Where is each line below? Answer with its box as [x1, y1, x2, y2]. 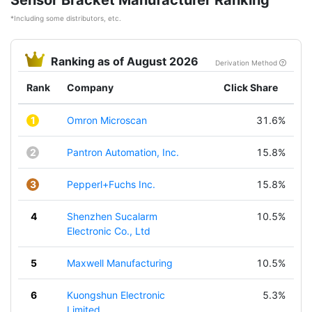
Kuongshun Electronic [67, 289, 165, 301]
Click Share [224, 81, 278, 93]
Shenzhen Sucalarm [67, 210, 157, 222]
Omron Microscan [67, 114, 147, 126]
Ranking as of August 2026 [48, 54, 201, 68]
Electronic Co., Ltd [67, 225, 150, 237]
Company [67, 81, 114, 93]
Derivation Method [215, 58, 279, 67]
